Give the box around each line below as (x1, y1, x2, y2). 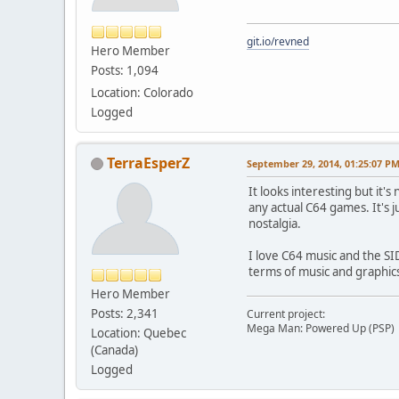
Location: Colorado (91, 84, 193, 101)
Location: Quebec (91, 324, 186, 341)
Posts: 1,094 (91, 61, 159, 78)
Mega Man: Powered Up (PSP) (247, 320, 395, 336)
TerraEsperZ (107, 152, 190, 173)
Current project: (247, 305, 325, 322)
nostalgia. (248, 215, 301, 232)
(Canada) (91, 341, 138, 358)
